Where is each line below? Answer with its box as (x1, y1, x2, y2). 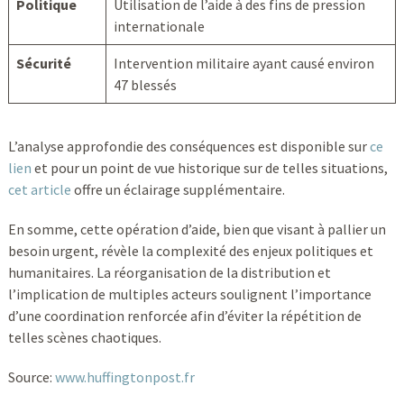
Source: (7, 367, 55, 386)
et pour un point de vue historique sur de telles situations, (31, 158, 388, 177)
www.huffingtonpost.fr (54, 367, 195, 386)
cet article (7, 179, 71, 198)
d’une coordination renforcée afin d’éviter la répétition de (7, 306, 362, 325)
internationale (113, 16, 205, 35)
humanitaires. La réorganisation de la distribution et (7, 262, 331, 281)
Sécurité (15, 53, 71, 72)
